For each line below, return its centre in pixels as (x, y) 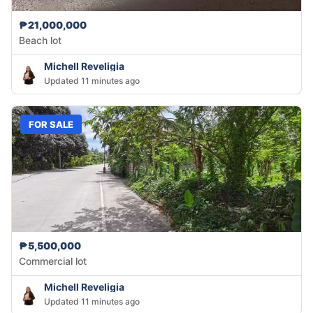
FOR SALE (51, 124)
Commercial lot (53, 261)
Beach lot (40, 41)
